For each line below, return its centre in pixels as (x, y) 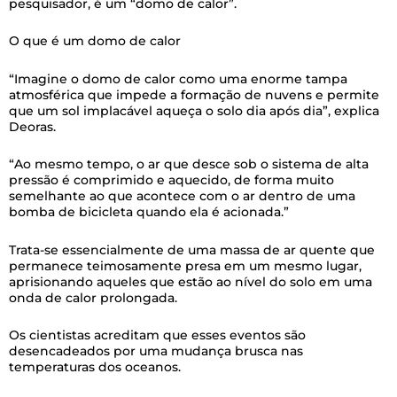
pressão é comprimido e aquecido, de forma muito (171, 180)
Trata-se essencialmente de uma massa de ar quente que (192, 249)
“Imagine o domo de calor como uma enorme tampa (178, 78)
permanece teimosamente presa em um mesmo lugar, (185, 265)
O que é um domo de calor (95, 41)
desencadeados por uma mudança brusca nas (156, 351)
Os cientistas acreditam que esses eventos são (157, 335)
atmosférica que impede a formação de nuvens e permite (194, 94)
